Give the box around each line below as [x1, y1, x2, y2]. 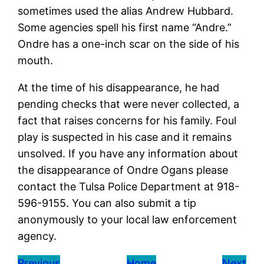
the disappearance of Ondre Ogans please [18, 164, 229, 177]
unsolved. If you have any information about [18, 147, 239, 160]
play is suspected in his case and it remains [18, 131, 232, 144]
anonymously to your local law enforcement [18, 213, 237, 226]
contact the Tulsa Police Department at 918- [18, 180, 240, 193]
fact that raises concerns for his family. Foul [18, 114, 237, 127]
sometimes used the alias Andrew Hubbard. [18, 5, 234, 18]
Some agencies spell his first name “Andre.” [18, 21, 232, 34]
